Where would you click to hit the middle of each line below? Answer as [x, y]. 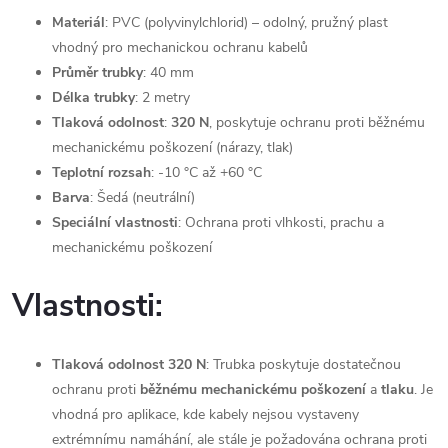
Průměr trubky [97, 72]
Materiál [78, 22]
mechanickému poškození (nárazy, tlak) [172, 147]
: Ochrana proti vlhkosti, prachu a [281, 222]
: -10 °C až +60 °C [206, 172]
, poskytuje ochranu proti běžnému [317, 122]
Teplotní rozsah [101, 172]
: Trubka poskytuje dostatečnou [303, 364]
